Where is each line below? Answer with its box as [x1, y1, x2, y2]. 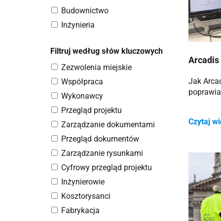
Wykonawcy [61, 91, 103, 101]
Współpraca [61, 76, 103, 86]
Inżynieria [61, 20, 95, 30]
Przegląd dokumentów [61, 134, 139, 144]
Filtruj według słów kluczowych [50, 46, 163, 56]
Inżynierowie [61, 177, 105, 186]
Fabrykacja [61, 205, 100, 215]
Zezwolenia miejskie [61, 62, 132, 72]
